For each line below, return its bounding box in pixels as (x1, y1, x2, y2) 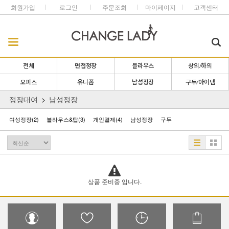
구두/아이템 (185, 78, 215, 86)
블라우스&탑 (46, 115, 78, 123)
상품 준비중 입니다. (87, 177, 142, 186)
